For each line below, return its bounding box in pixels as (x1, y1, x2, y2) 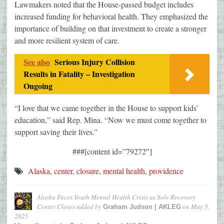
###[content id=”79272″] (72, 146, 152, 157)
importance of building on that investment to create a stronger (14, 23, 206, 34)
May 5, (191, 202, 209, 211)
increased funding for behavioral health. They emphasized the (14, 11, 208, 22)
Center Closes (37, 202, 75, 211)
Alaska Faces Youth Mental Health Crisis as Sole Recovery (37, 192, 195, 202)
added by (75, 202, 103, 211)
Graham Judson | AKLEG (103, 203, 181, 211)
